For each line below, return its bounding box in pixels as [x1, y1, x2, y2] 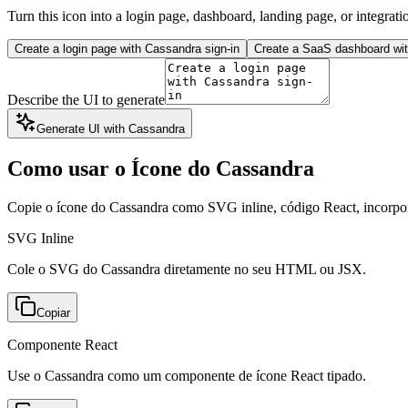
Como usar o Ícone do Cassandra [7, 156, 314, 180]
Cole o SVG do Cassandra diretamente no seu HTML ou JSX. [7, 260, 366, 277]
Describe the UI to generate [7, 91, 165, 107]
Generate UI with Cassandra [36, 121, 185, 136]
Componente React [7, 336, 117, 352]
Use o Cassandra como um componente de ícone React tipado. [7, 367, 366, 383]
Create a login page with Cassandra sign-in [15, 41, 240, 56]
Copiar [36, 305, 70, 320]
